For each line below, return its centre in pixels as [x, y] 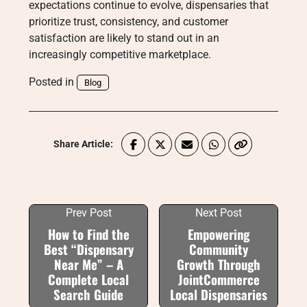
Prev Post [88, 213]
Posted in [53, 82]
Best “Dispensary [88, 249]
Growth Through [219, 264]
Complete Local [88, 279]
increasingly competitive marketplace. [120, 54]
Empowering [219, 234]
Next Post [219, 213]
